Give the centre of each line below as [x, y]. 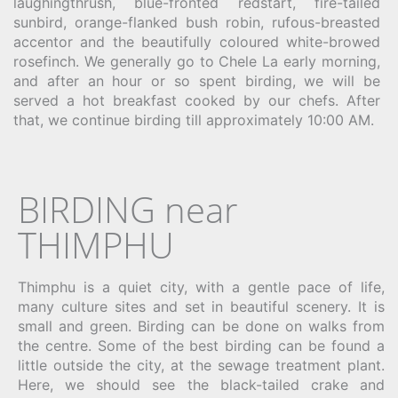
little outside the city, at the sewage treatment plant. [201, 366]
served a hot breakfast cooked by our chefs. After [197, 101]
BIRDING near [128, 210]
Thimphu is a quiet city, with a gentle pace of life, [201, 287]
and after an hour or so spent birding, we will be [197, 81]
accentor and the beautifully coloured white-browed [197, 42]
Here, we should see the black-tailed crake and [201, 385]
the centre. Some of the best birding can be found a [201, 346]
